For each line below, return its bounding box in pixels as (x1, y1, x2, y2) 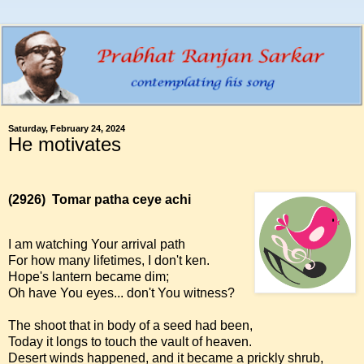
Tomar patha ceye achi (52, 192, 191, 206)
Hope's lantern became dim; (8, 270, 169, 284)
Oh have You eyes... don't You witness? (8, 286, 235, 301)
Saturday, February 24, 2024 (8, 123, 125, 133)
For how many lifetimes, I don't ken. (8, 253, 210, 268)
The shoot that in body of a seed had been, (8, 318, 253, 333)
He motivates (8, 132, 121, 155)
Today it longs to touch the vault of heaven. (8, 335, 252, 349)
